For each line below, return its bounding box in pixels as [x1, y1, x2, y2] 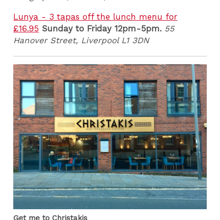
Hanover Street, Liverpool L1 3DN [13, 35, 149, 45]
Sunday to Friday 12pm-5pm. [39, 23, 162, 33]
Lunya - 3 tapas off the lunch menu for [13, 11, 178, 22]
